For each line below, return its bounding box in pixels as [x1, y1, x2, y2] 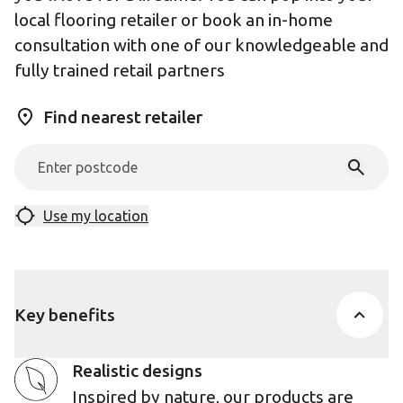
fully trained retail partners [14, 60, 225, 80]
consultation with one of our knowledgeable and [14, 35, 389, 55]
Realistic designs [72, 361, 202, 381]
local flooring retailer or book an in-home [14, 10, 333, 30]
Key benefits [14, 304, 115, 325]
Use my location [43, 208, 148, 224]
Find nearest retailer [43, 107, 202, 127]
